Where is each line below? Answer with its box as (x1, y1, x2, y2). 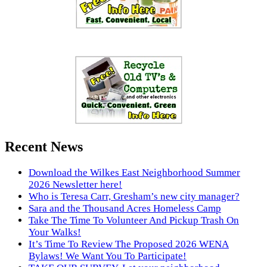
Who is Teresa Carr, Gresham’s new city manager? (29, 190, 240, 202)
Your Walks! (29, 226, 81, 238)
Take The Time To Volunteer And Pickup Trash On (29, 214, 239, 226)
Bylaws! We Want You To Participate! (29, 250, 187, 262)
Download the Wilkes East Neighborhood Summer (29, 166, 240, 178)
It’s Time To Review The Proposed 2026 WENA (29, 238, 229, 250)
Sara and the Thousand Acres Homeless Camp (29, 202, 221, 214)
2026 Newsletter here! (29, 178, 122, 190)
